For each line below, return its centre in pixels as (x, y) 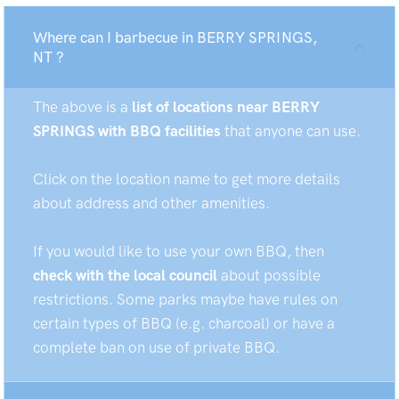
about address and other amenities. (151, 203)
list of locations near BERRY (226, 107)
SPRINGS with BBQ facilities (127, 131)
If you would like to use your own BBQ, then (179, 251)
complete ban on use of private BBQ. (156, 347)
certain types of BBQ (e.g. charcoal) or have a (184, 323)
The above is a (82, 107)
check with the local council (125, 275)
